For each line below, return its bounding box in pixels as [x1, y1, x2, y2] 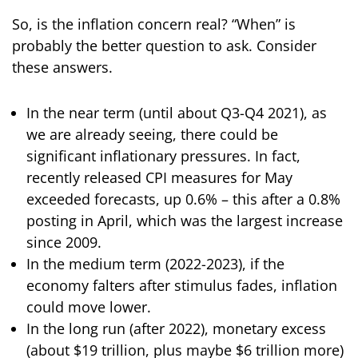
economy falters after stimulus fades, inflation [26, 276, 337, 296]
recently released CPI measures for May [26, 168, 292, 188]
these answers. [12, 58, 113, 78]
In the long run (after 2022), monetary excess [26, 319, 326, 339]
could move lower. [26, 297, 151, 317]
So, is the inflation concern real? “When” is [12, 14, 296, 34]
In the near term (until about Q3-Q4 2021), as [26, 103, 327, 123]
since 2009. [26, 233, 101, 253]
